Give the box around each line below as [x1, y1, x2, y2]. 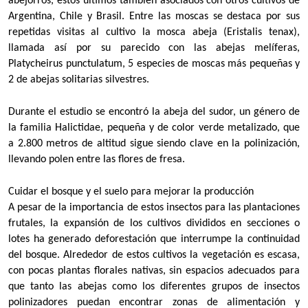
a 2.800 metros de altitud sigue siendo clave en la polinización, [8, 138, 300, 150]
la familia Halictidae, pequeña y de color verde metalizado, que [8, 122, 300, 134]
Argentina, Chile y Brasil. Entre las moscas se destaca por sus [8, 11, 300, 23]
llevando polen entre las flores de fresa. [8, 154, 185, 166]
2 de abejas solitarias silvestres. [8, 74, 149, 86]
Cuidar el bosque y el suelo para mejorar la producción [8, 186, 254, 198]
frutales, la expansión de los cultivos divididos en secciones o [8, 218, 300, 230]
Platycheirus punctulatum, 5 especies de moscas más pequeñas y [8, 58, 300, 70]
